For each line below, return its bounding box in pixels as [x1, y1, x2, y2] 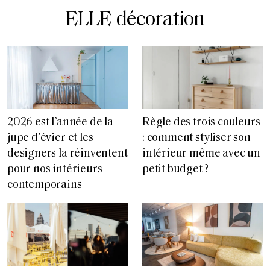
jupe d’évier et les [7, 133, 93, 145]
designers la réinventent [7, 148, 128, 160]
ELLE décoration [65, 10, 205, 31]
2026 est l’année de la [7, 117, 113, 129]
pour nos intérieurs [7, 164, 102, 176]
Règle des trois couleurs [142, 117, 260, 129]
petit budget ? [142, 164, 209, 176]
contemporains [7, 180, 82, 192]
